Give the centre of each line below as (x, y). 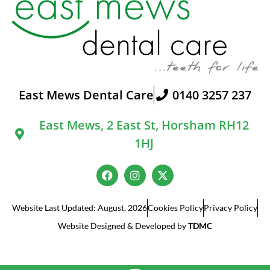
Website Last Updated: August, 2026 (80, 208)
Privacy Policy (231, 208)
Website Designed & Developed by (123, 226)
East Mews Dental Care (86, 95)
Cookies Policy (175, 208)
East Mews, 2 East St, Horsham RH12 (144, 125)
